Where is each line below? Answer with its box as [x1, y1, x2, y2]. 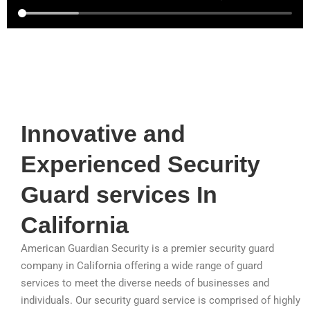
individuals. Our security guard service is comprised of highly [21, 294, 300, 307]
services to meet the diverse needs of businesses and [21, 277, 269, 290]
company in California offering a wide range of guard [21, 259, 262, 273]
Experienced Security [21, 151, 260, 178]
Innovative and [21, 120, 185, 147]
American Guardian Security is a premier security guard [21, 242, 274, 255]
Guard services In [21, 181, 217, 208]
